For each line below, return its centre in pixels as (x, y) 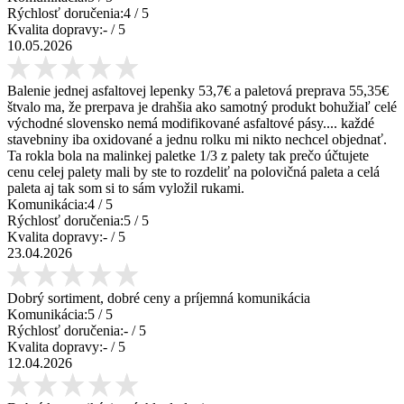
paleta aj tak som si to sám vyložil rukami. (126, 188)
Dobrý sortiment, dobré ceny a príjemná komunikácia (159, 298)
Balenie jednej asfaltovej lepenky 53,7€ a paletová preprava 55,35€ (198, 90)
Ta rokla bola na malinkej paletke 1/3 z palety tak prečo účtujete (188, 155)
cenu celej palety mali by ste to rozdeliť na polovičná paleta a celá (193, 171)
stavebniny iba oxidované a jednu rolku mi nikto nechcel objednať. (197, 139)
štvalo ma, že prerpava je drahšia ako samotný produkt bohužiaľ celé (202, 106)
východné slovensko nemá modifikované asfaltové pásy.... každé (191, 123)
